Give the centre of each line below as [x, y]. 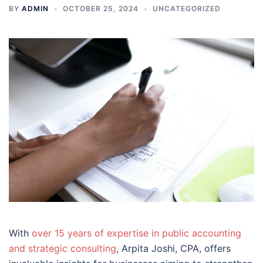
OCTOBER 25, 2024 [101, 9]
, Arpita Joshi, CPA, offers [173, 248]
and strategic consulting [63, 248]
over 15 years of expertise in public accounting [136, 233]
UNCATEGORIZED [187, 9]
